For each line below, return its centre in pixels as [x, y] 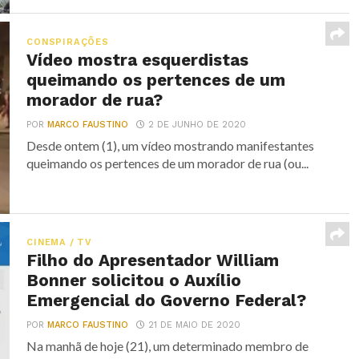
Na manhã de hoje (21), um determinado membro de [168, 346]
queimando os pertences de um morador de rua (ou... [168, 163]
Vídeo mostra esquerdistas [138, 60]
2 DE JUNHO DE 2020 [198, 125]
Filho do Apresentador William [153, 260]
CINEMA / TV [59, 242]
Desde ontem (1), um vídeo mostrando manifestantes [171, 145]
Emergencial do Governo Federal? [167, 301]
